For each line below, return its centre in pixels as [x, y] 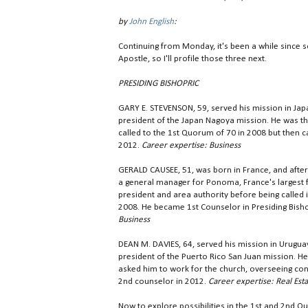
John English [152, 22]
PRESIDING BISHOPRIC [158, 84]
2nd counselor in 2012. [163, 282]
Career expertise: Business [191, 146]
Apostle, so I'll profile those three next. [192, 59]
